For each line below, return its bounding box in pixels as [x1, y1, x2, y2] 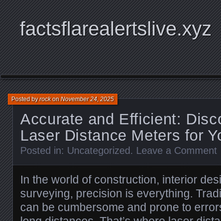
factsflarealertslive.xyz [20, 18, 212, 39]
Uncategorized [67, 145, 130, 156]
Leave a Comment [136, 145, 217, 156]
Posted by [11, 96, 39, 103]
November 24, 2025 [61, 96, 114, 103]
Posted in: [20, 145, 67, 156]
